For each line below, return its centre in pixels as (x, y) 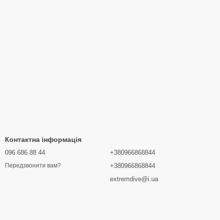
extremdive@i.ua (134, 179)
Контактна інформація (43, 139)
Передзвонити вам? (33, 166)
